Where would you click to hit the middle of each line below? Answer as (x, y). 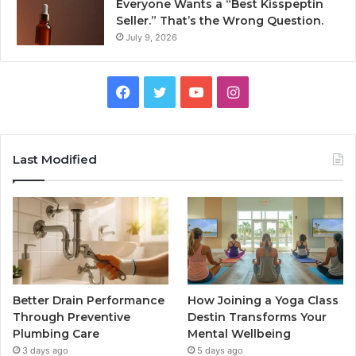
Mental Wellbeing (240, 334)
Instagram (272, 91)
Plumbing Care (56, 334)
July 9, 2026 (151, 38)
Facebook (163, 91)
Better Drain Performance (89, 301)
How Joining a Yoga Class (263, 301)
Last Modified (55, 160)
